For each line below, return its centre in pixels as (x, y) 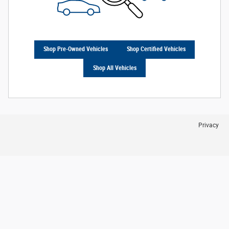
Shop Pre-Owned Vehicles (76, 49)
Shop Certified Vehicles (156, 49)
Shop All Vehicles (114, 68)
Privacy (209, 125)
